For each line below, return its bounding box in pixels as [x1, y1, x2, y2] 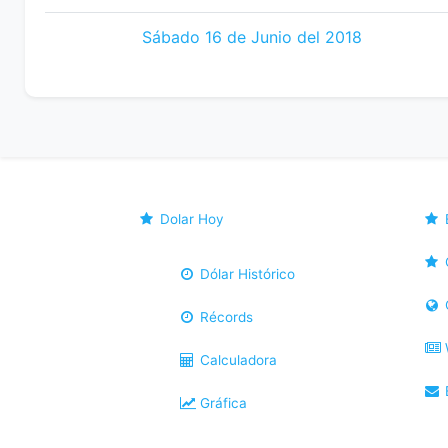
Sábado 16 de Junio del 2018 [141, 27, 362, 47]
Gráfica [196, 395, 248, 411]
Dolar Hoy [156, 211, 225, 227]
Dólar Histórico [196, 266, 296, 282]
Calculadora [196, 352, 278, 368]
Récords [196, 309, 254, 325]
